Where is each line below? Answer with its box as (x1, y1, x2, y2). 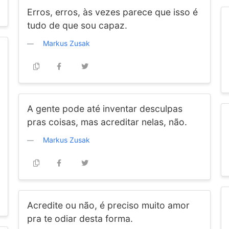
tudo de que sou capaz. (27, 20, 127, 31)
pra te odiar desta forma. (27, 213, 133, 224)
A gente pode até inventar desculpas (27, 103, 182, 114)
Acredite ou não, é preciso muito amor (27, 200, 190, 211)
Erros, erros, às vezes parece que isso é (27, 7, 198, 17)
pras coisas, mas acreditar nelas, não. (27, 117, 187, 127)
